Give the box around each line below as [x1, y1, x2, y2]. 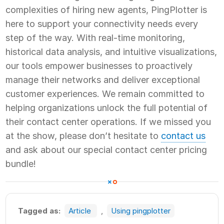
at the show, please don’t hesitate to [5, 130, 161, 141]
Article [68, 205, 93, 215]
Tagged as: [18, 205, 61, 215]
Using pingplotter [111, 205, 171, 215]
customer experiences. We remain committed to [5, 88, 205, 99]
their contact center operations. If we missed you [5, 116, 211, 127]
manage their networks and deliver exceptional [5, 74, 200, 85]
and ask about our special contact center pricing [5, 144, 207, 155]
